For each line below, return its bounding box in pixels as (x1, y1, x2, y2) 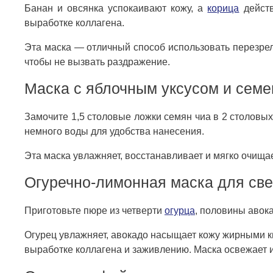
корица (207, 3, 239, 14)
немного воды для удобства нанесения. (24, 126, 204, 137)
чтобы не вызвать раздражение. (24, 57, 170, 68)
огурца (165, 205, 195, 216)
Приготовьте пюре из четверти (24, 205, 165, 216)
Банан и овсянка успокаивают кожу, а (24, 3, 208, 14)
